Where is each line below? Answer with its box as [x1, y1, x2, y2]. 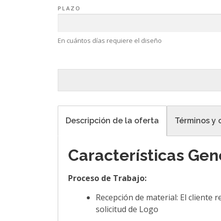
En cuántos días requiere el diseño [58, 36, 162, 45]
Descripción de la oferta [66, 116, 159, 125]
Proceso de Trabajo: [68, 173, 147, 184]
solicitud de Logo [96, 204, 158, 215]
